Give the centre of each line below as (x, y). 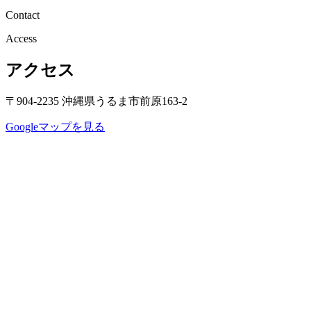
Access (21, 38)
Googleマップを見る (55, 127)
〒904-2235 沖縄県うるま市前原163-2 (96, 101)
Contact (23, 15)
